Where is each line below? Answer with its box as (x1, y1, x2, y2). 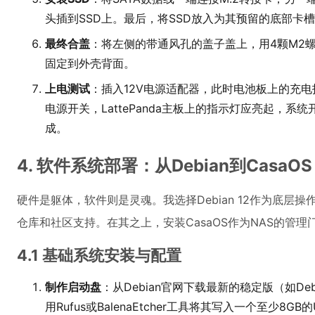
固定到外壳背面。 (45, 56, 135, 70)
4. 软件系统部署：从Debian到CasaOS (17, 155, 312, 176)
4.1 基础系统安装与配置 (17, 246, 181, 264)
